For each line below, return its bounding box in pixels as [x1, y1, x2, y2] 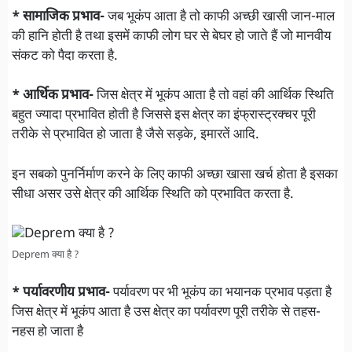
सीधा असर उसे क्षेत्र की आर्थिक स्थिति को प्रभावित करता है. [12, 185, 294, 203]
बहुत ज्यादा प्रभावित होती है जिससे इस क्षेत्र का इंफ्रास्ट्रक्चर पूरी [12, 107, 316, 125]
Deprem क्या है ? [12, 249, 79, 262]
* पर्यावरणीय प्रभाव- [12, 284, 110, 302]
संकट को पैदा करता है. [12, 47, 118, 65]
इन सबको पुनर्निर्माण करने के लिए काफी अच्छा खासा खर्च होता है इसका [12, 166, 338, 184]
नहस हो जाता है [12, 323, 83, 341]
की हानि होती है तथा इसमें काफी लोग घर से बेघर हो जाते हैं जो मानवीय [12, 27, 331, 46]
